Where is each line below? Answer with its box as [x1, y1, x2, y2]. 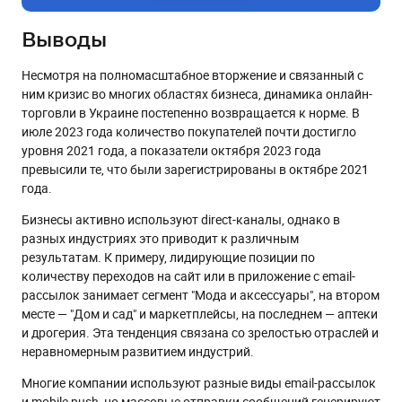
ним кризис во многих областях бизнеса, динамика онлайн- [22, 84, 372, 102]
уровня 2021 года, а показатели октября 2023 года [22, 141, 321, 159]
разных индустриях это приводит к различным [22, 229, 299, 247]
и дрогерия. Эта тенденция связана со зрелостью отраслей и [22, 323, 379, 341]
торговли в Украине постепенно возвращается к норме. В [22, 103, 360, 121]
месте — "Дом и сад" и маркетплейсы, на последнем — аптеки [22, 304, 378, 322]
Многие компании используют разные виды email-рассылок [22, 373, 376, 391]
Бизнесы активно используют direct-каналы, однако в [22, 210, 340, 228]
